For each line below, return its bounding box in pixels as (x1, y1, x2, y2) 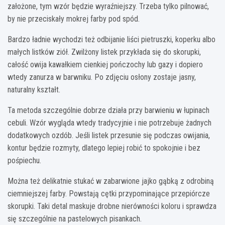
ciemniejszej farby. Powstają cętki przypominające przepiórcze (8, 189, 210, 199)
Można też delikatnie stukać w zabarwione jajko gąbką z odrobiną (8, 176, 214, 186)
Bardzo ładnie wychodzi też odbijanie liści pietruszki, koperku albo (8, 35, 215, 45)
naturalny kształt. (8, 85, 60, 95)
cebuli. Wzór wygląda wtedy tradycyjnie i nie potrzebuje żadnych (8, 118, 211, 128)
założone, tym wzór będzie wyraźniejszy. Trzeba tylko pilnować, (8, 2, 209, 12)
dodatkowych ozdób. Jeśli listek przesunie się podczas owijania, (8, 131, 210, 141)
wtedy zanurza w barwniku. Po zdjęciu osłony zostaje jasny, (8, 72, 196, 82)
